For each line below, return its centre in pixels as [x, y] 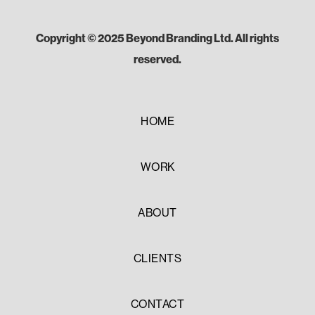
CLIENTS [157, 259]
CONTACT [157, 304]
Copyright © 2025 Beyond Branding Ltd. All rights [157, 39]
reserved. [157, 60]
